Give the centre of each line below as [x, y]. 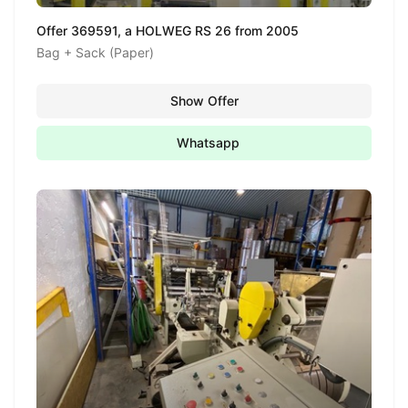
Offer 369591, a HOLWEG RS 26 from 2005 [168, 31]
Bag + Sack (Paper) [95, 52]
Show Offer [204, 101]
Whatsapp [208, 143]
